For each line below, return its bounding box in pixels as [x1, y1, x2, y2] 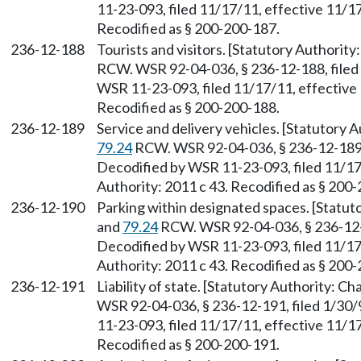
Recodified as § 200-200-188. [97, 98, 280, 116]
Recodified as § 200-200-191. [97, 335, 280, 353]
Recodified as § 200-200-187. [97, 19, 280, 37]
